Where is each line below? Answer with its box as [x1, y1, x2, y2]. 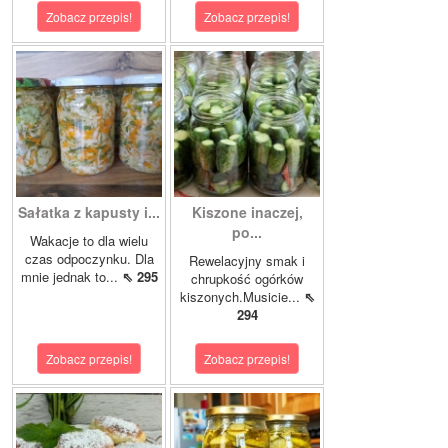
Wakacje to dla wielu [30, 230, 148, 250]
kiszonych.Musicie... [179, 286, 304, 306]
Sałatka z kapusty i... [18, 201, 160, 222]
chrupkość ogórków [191, 268, 303, 288]
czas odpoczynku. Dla [24, 248, 154, 268]
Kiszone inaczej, [191, 201, 303, 222]
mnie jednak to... [20, 266, 122, 286]
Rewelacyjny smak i [189, 250, 305, 270]
